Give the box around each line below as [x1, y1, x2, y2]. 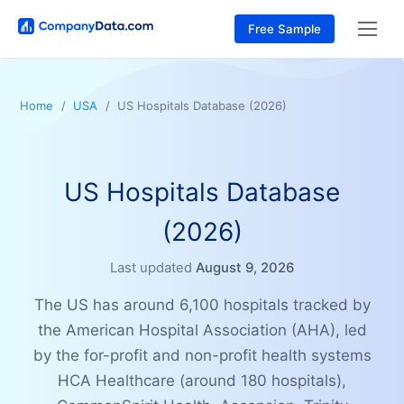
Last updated [110, 260, 192, 277]
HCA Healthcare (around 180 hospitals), [58, 372, 346, 390]
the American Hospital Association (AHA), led [37, 321, 367, 340]
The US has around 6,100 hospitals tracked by [33, 296, 371, 315]
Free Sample [248, 21, 321, 36]
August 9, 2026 [196, 260, 294, 277]
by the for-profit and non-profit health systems [32, 346, 372, 365]
